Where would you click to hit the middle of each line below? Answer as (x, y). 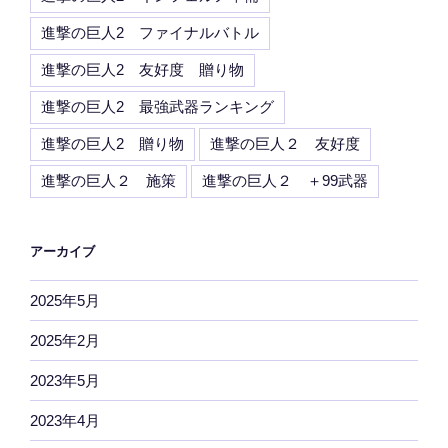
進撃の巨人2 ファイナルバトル (150, 32)
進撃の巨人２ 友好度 (285, 143)
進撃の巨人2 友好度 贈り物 (142, 69)
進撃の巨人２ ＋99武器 (285, 180)
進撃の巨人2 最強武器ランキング (157, 106)
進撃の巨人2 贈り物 (112, 143)
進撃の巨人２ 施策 (108, 180)
